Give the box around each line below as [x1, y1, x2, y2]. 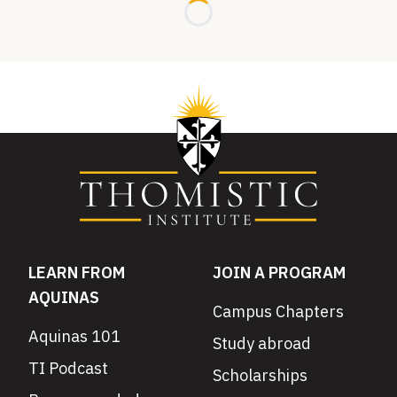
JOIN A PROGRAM [213, 262, 346, 283]
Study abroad [213, 333, 311, 354]
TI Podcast [28, 358, 108, 378]
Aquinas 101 [28, 326, 121, 346]
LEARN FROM [28, 262, 125, 283]
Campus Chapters [213, 301, 344, 322]
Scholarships [213, 365, 307, 385]
